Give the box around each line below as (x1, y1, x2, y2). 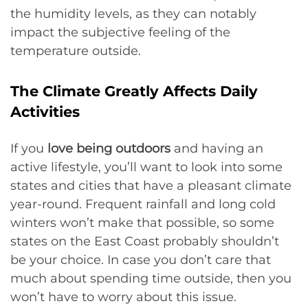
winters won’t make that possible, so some (10, 214, 274, 230)
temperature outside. (10, 43, 141, 58)
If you (10, 140, 47, 156)
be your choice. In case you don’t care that (10, 252, 271, 267)
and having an (170, 140, 263, 156)
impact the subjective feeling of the (10, 24, 230, 40)
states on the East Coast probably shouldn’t (10, 233, 279, 249)
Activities (10, 102, 80, 120)
